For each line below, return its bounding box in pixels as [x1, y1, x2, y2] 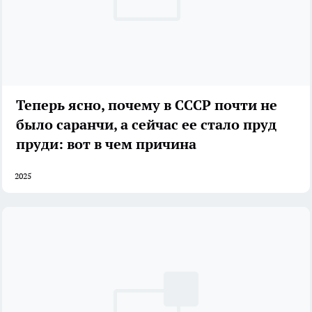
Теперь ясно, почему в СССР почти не [16, 95, 277, 114]
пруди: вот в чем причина [16, 134, 196, 153]
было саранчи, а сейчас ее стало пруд [16, 115, 276, 134]
